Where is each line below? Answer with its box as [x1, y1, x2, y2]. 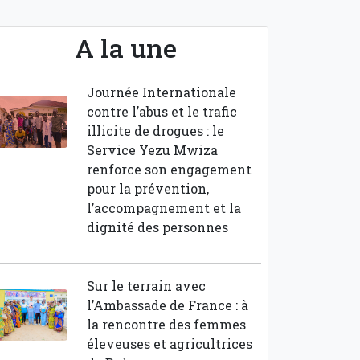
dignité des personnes [86, 219, 228, 235]
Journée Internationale [86, 84, 236, 100]
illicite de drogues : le [86, 122, 224, 139]
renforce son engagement [86, 161, 252, 178]
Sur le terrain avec [86, 277, 206, 294]
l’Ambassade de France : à [86, 297, 248, 313]
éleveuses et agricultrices [86, 335, 252, 352]
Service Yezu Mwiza [86, 141, 218, 158]
